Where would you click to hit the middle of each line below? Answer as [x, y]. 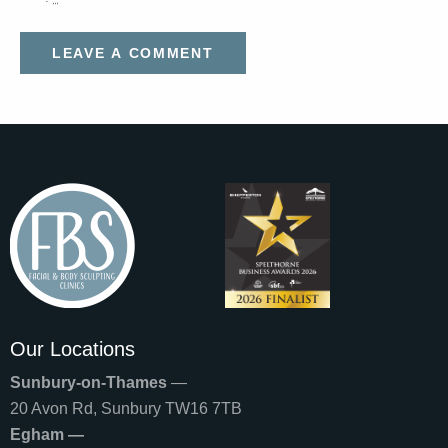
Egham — [47, 435]
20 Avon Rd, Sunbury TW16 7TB [126, 409]
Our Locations [72, 348]
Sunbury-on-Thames [88, 383]
